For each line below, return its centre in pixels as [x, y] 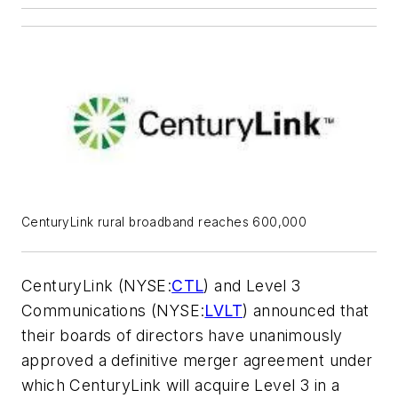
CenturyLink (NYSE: [97, 286]
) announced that [306, 310]
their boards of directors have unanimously [182, 335]
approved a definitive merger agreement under [197, 360]
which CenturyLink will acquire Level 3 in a [181, 385]
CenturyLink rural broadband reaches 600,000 [164, 222]
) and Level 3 [252, 286]
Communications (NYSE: [113, 310]
